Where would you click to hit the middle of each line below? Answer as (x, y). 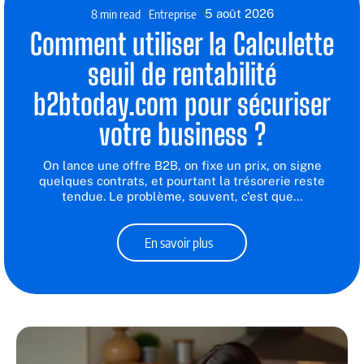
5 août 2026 (239, 13)
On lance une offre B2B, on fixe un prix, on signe (182, 165)
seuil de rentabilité (182, 74)
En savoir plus (179, 242)
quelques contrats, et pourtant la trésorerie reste (182, 180)
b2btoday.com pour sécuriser (182, 104)
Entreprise (172, 13)
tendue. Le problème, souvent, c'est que (177, 196)
